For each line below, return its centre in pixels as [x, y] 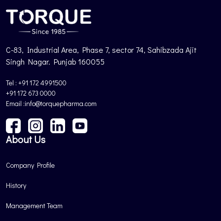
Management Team [34, 205]
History [16, 185]
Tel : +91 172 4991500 [36, 83]
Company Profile [30, 165]
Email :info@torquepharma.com [51, 103]
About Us [26, 139]
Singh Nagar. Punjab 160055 [55, 61]
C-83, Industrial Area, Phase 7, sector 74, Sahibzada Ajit [101, 50]
